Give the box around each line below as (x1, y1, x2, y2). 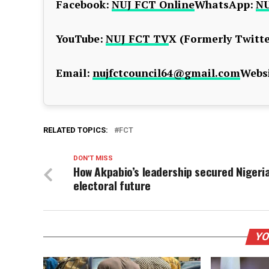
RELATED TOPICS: (43, 125, 108, 134)
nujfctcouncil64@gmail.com (92, 66, 240, 80)
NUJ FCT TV (106, 32, 169, 46)
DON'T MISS (73, 154, 113, 162)
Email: (56, 66, 90, 80)
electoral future (73, 177, 151, 194)
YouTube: (56, 32, 103, 46)
